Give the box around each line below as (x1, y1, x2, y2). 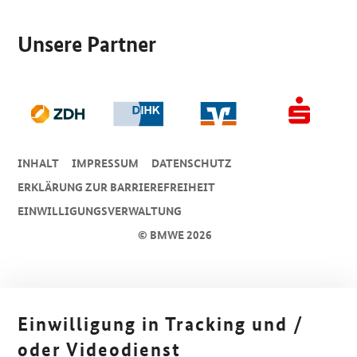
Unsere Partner (18, 30, 157, 57)
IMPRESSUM (72, 155, 139, 171)
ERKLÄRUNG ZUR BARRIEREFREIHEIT (18, 178, 216, 195)
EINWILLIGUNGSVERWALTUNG (18, 202, 182, 219)
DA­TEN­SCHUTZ (151, 155, 233, 171)
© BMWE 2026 (137, 226, 212, 243)
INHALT (18, 155, 60, 171)
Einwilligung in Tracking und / (18, 312, 304, 336)
